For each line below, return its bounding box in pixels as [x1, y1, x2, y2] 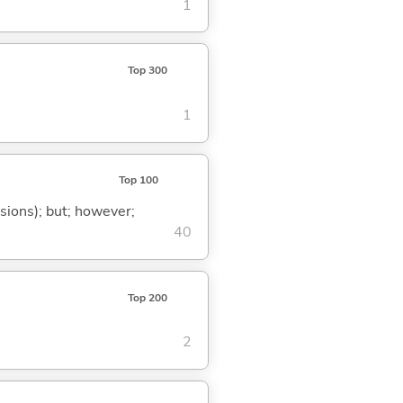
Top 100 [118, 173, 158, 188]
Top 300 [127, 63, 167, 78]
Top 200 [127, 290, 167, 305]
